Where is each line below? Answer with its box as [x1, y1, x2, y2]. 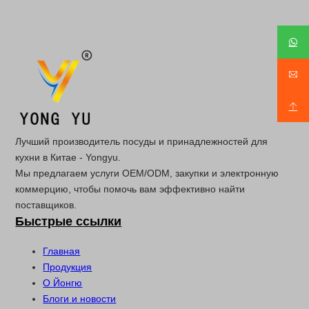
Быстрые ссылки [15, 214, 122, 228]
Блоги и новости [43, 292, 117, 304]
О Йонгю [43, 277, 83, 288]
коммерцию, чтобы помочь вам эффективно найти [15, 183, 246, 195]
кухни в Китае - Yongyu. [15, 151, 121, 163]
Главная [43, 245, 81, 257]
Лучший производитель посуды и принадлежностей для [15, 135, 268, 147]
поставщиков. [15, 199, 77, 210]
